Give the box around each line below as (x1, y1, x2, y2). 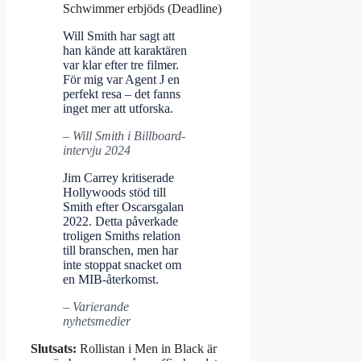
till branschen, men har (63, 243, 178, 258)
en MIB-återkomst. (63, 272, 159, 287)
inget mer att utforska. (63, 102, 173, 116)
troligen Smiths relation (63, 229, 180, 243)
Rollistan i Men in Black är (77, 342, 217, 356)
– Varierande (63, 300, 129, 314)
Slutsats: (31, 342, 77, 356)
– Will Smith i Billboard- (63, 129, 185, 143)
